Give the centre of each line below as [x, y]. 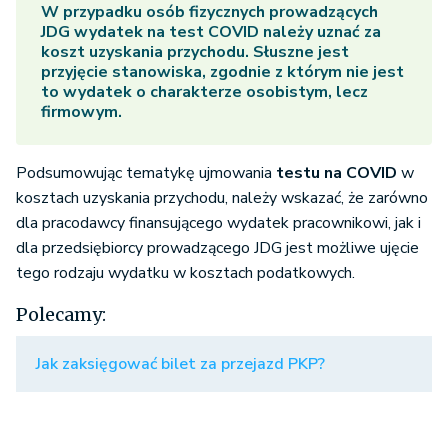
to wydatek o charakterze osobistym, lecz [204, 92]
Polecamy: [61, 315]
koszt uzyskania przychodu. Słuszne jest [195, 52]
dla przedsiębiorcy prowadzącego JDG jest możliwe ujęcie [217, 248]
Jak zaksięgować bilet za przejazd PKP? [180, 364]
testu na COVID [336, 173]
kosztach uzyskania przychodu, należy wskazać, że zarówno [222, 198]
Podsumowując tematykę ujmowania [146, 173]
